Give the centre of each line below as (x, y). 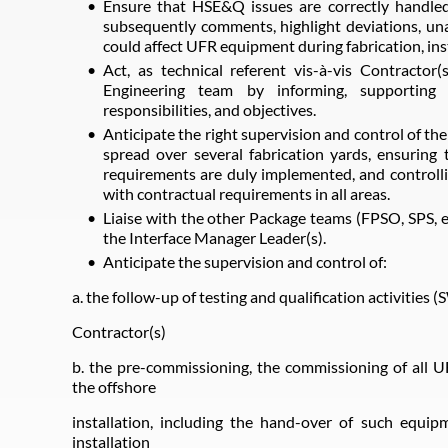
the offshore (114, 386)
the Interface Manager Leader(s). (214, 237)
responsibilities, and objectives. (209, 109)
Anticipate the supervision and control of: (245, 261)
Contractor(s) (119, 331)
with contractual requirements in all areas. (246, 193)
